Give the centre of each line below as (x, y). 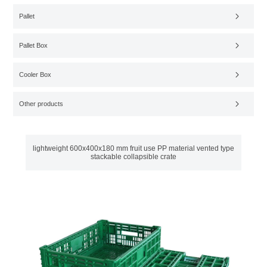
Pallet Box (34, 45)
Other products (41, 104)
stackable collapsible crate (133, 157)
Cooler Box (35, 74)
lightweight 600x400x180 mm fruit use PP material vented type (133, 149)
